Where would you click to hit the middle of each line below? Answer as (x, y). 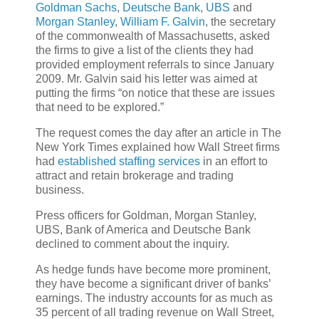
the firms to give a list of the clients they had (145, 51)
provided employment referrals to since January (155, 65)
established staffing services (129, 161)
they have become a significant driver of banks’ (153, 283)
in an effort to (234, 161)
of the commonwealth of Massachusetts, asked (153, 36)
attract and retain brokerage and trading (135, 176)
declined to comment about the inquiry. (132, 244)
